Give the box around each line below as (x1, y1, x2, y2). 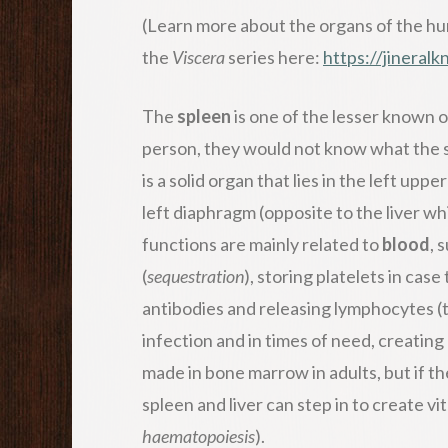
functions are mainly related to (142, 232, 382, 255)
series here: (228, 45, 323, 68)
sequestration (147, 264, 244, 287)
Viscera (172, 45, 228, 68)
